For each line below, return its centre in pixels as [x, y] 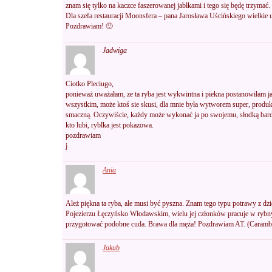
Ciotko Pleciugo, [90, 83]
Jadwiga [115, 50]
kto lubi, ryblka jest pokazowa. [110, 125]
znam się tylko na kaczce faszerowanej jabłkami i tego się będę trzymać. [168, 6]
